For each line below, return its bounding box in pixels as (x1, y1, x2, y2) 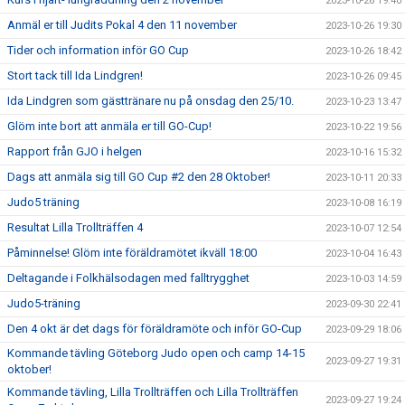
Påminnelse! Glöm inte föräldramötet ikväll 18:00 (7, 245, 257, 259)
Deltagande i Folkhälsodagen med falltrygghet (7, 270, 250, 285)
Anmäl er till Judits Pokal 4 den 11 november (7, 17, 237, 32)
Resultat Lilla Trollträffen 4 (7, 220, 143, 234)
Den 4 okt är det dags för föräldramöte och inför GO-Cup (7, 321, 302, 335)
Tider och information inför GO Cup (7, 42, 189, 57)
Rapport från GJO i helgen (7, 144, 142, 158)
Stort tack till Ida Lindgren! (7, 68, 143, 82)
